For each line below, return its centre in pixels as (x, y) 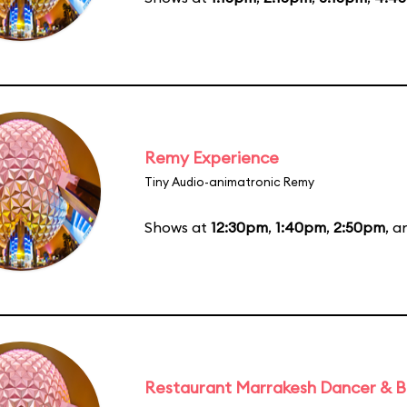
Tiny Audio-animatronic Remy (229, 181)
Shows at (178, 227)
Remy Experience (212, 157)
